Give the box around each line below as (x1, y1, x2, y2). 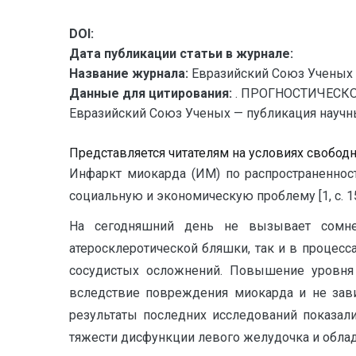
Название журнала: (69, 66, 188, 81)
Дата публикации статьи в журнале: (69, 46, 293, 61)
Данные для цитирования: (69, 86, 235, 101)
